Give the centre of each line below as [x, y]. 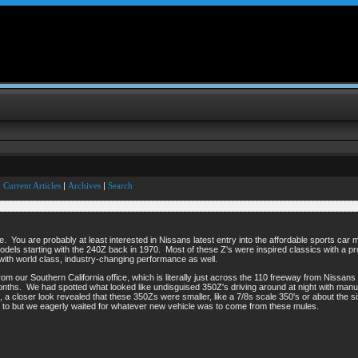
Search [120, 185]
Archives [84, 185]
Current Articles [32, 185]
